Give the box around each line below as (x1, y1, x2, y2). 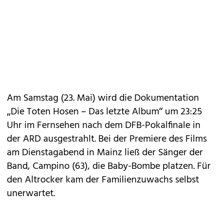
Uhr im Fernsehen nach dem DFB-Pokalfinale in (7, 118, 200, 133)
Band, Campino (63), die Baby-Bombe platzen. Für (7, 159, 211, 174)
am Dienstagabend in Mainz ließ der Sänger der (7, 145, 203, 161)
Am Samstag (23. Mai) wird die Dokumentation (7, 91, 199, 106)
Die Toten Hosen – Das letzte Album (11, 104, 159, 120)
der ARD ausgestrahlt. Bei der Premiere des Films (7, 131, 207, 147)
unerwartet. (7, 186, 55, 201)
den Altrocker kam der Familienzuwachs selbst (7, 172, 199, 188)
